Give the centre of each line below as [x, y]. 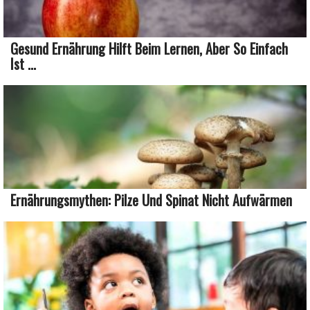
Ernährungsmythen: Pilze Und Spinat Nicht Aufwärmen [151, 200]
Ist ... [23, 63]
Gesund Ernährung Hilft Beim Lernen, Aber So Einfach [149, 48]
